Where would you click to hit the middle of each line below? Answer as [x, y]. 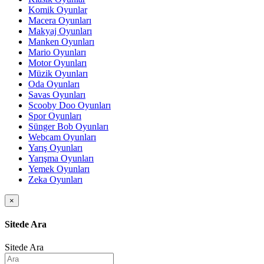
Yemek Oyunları [59, 169]
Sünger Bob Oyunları [68, 126]
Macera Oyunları [60, 20]
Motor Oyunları [57, 62]
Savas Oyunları [57, 94]
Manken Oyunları [61, 41]
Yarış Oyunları [55, 147]
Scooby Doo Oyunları [70, 105]
